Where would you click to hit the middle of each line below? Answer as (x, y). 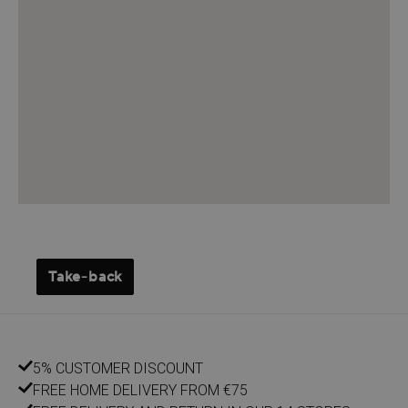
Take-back (86, 277)
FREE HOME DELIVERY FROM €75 (140, 391)
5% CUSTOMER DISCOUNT (118, 369)
